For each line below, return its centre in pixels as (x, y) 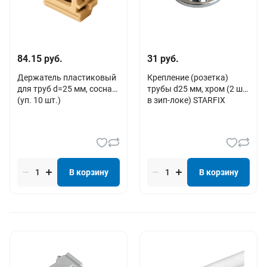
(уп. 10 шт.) (39, 100)
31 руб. (163, 58)
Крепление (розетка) (188, 77)
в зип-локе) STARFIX (186, 100)
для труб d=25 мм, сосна (65, 89)
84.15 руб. (40, 58)
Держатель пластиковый (67, 77)
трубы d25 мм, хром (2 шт (197, 89)
